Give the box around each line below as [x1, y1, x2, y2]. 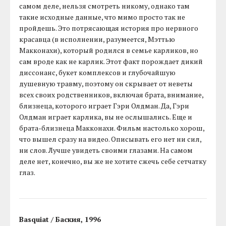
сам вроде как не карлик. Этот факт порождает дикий [19, 56, 203, 67]
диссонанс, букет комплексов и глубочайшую [19, 68, 176, 78]
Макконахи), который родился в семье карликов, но [19, 45, 199, 55]
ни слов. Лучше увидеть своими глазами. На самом [19, 145, 193, 155]
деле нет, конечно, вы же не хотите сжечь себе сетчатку [19, 156, 207, 166]
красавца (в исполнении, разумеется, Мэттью [19, 34, 176, 44]
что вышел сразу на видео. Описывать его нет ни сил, [19, 134, 202, 144]
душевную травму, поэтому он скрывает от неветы [19, 79, 193, 89]
